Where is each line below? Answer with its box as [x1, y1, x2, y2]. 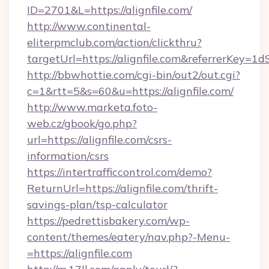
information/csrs [27, 149, 109, 163]
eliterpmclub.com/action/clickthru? [27, 35, 202, 49]
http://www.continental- [27, 19, 151, 33]
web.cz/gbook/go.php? [27, 116, 137, 130]
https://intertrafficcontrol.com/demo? [27, 165, 212, 179]
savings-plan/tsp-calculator [27, 198, 168, 211]
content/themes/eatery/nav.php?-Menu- [27, 230, 230, 244]
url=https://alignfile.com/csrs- [27, 133, 172, 147]
